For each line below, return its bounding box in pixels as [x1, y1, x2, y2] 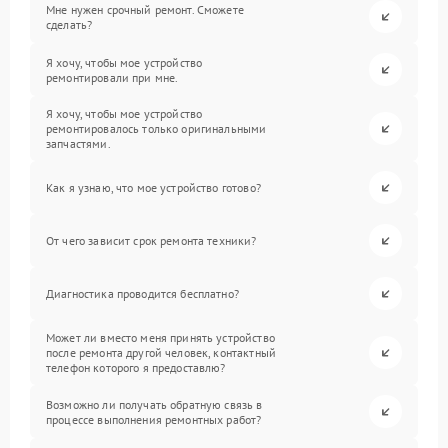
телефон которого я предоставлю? [46, 360, 226, 375]
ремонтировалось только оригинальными [46, 121, 267, 136]
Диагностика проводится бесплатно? [46, 286, 239, 301]
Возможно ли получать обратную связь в [46, 396, 263, 412]
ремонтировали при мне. [46, 69, 179, 85]
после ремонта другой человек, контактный [46, 345, 276, 360]
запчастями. [46, 136, 111, 151]
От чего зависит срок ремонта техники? [46, 233, 257, 248]
